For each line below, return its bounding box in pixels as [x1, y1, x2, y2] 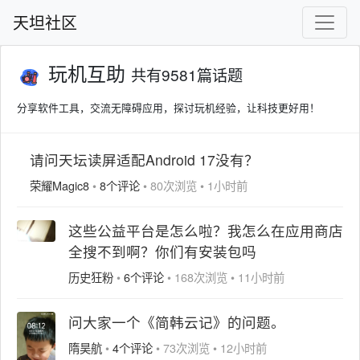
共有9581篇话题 [131, 63, 243, 85]
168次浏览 [174, 268, 227, 285]
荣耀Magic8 [30, 176, 89, 194]
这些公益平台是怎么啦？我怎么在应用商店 [68, 219, 343, 240]
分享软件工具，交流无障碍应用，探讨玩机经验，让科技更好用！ [17, 99, 320, 115]
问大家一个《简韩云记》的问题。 [68, 311, 285, 332]
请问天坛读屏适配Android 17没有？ [30, 149, 259, 170]
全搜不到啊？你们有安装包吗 [68, 240, 256, 261]
